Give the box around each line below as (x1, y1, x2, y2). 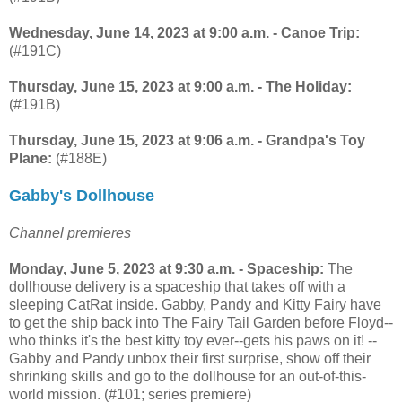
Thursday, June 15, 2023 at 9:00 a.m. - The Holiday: (9, 78, 352, 94)
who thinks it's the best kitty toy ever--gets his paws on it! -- (9, 332, 377, 348)
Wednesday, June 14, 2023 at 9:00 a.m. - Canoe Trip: (9, 24, 360, 40)
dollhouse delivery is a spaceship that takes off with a (9, 278, 345, 294)
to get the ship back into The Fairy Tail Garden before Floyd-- (9, 314, 393, 330)
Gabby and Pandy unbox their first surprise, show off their (9, 350, 371, 366)
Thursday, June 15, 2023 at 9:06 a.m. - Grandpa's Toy (9, 132, 365, 148)
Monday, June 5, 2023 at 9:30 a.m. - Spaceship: (9, 260, 324, 276)
